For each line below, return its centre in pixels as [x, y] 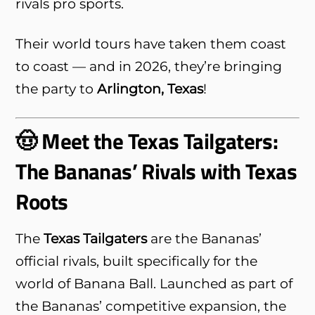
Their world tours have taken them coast [151, 43]
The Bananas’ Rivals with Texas [156, 171]
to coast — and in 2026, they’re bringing [149, 66]
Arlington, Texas [150, 88]
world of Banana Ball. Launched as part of [154, 283]
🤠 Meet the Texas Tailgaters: [147, 141]
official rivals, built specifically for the [137, 261]
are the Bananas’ [205, 238]
